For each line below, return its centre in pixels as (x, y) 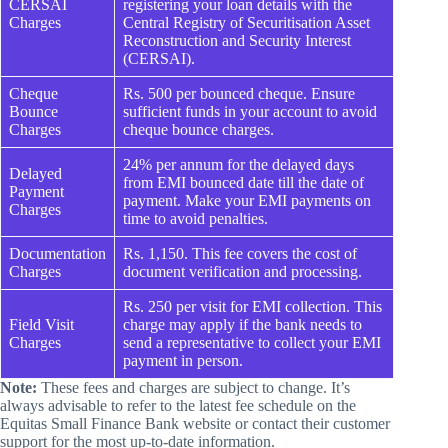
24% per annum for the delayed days (238, 165)
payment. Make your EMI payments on (247, 201)
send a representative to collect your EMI (252, 343)
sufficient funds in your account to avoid (250, 112)
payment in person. (183, 361)
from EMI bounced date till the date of (243, 183)
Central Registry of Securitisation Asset (246, 23)
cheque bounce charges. (198, 130)
